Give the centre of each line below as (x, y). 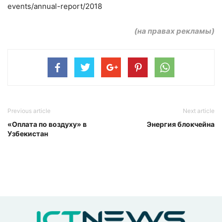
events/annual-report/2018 (55, 6)
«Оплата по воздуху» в (47, 124)
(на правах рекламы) (174, 31)
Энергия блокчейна (181, 124)
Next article (199, 111)
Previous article (29, 111)
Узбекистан (28, 134)
